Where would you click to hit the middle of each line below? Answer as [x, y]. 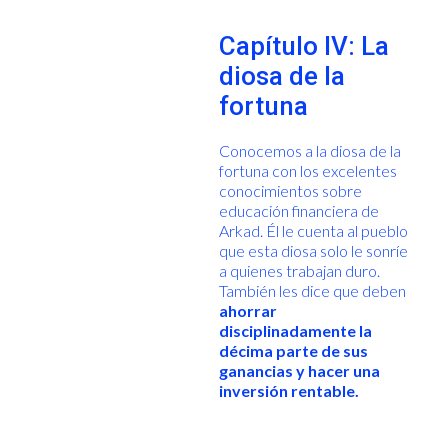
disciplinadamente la [295, 330]
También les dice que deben [312, 290]
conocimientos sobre [290, 190]
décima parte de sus [293, 350]
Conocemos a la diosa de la [309, 150]
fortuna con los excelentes [307, 170]
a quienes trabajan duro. [299, 270]
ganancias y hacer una [299, 370]
